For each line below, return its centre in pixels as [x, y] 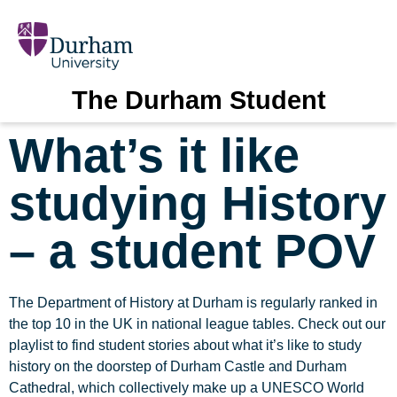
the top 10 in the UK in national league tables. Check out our [197, 323]
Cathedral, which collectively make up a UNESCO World [187, 387]
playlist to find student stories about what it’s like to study [185, 345]
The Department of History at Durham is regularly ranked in [193, 302]
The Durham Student [198, 100]
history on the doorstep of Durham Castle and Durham [178, 366]
